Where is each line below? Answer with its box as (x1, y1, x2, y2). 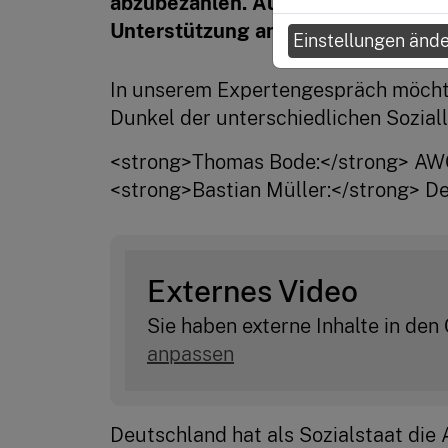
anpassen (147, 342, 234, 367)
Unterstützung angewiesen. (109, 19, 376, 43)
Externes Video (147, 272, 358, 309)
